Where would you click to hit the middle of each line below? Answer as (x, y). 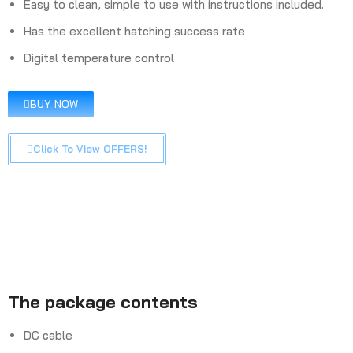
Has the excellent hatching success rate (134, 31)
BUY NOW (54, 104)
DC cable (48, 335)
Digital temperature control (99, 58)
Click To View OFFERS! (90, 149)
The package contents (103, 302)
